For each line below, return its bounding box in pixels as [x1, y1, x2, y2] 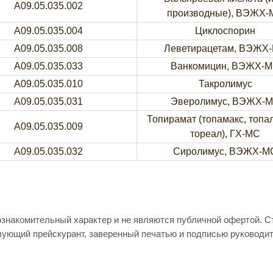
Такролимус [198, 79, 252, 89]
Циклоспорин [195, 26, 255, 36]
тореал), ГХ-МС [190, 129, 260, 139]
